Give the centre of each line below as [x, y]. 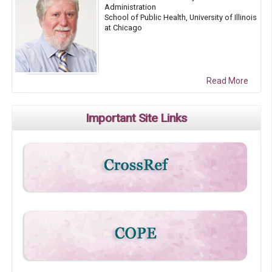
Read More [227, 80]
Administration [131, 7]
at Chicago [124, 27]
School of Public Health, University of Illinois [181, 17]
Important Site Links [136, 118]
